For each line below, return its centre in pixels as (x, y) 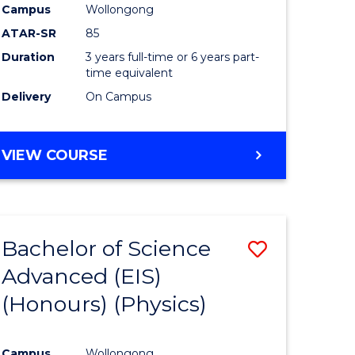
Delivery (27, 97)
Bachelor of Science (107, 249)
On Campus (119, 97)
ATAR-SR (29, 34)
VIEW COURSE (55, 156)
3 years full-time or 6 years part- (173, 57)
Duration (29, 57)
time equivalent (130, 73)
